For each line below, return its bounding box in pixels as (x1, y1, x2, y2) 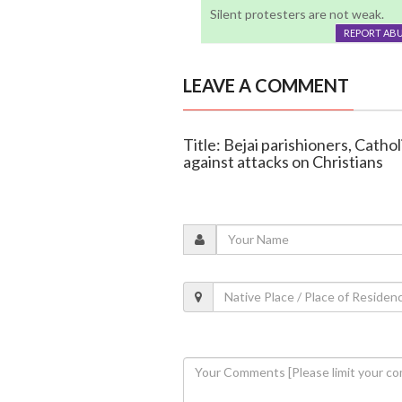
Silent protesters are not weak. (209, 5, 384, 22)
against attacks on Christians (182, 151, 383, 171)
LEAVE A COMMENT (182, 74, 349, 96)
